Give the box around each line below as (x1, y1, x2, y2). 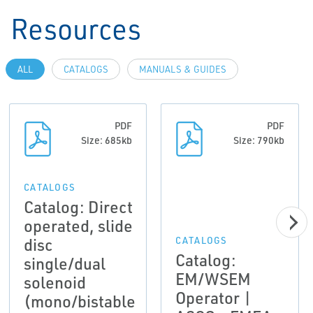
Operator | (175, 287, 252, 308)
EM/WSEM (175, 268, 252, 289)
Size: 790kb (233, 134, 284, 146)
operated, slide (23, 215, 133, 236)
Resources (10, 10, 141, 46)
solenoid (23, 272, 86, 293)
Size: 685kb (81, 134, 133, 146)
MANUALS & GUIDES (139, 64, 226, 75)
